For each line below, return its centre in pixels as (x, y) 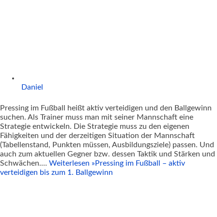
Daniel (32, 87)
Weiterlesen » (72, 163)
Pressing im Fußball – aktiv (140, 163)
